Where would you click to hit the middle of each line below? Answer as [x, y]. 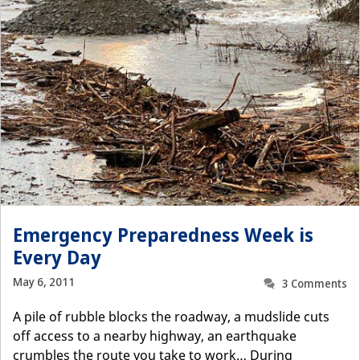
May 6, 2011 [44, 282]
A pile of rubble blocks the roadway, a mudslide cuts [171, 317]
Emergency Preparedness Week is [163, 234]
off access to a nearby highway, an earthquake [155, 336]
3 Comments [315, 284]
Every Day [57, 257]
